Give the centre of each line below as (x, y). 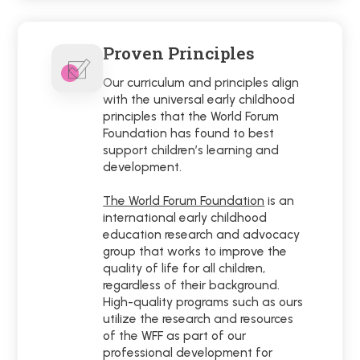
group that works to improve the (195, 252)
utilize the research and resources (198, 319)
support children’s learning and (191, 150)
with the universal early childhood (199, 100)
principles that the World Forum (191, 117)
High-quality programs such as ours (203, 302)
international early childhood (185, 218)
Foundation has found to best (189, 133)
